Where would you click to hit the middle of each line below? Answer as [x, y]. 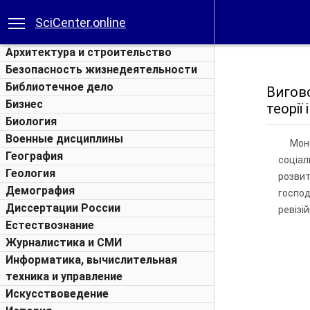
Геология [30, 173]
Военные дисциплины [64, 139]
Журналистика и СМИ [64, 243]
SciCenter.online [81, 22]
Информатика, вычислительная [91, 260]
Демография [40, 191]
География [34, 156]
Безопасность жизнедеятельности [101, 70]
